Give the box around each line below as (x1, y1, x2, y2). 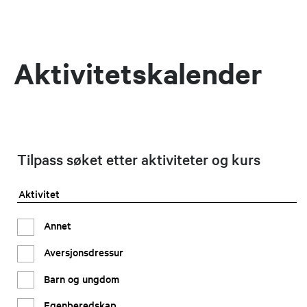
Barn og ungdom (44, 271, 119, 286)
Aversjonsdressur (44, 244, 123, 259)
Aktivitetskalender (14, 55, 262, 93)
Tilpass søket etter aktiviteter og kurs (17, 149, 260, 169)
